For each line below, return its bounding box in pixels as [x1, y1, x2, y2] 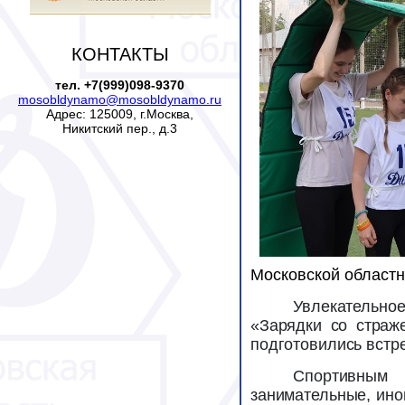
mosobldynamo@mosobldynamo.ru [18, 91, 221, 107]
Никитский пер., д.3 [62, 120, 177, 136]
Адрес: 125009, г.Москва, [46, 106, 193, 121]
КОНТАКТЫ [71, 44, 169, 65]
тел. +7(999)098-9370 [55, 77, 184, 92]
